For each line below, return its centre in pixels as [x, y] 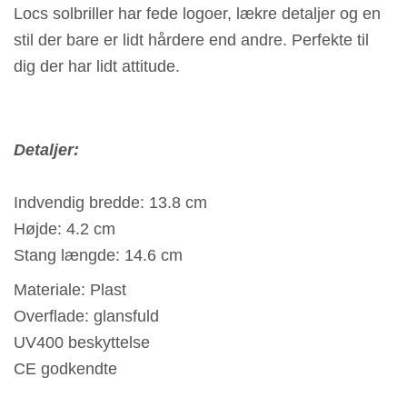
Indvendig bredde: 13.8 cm [110, 202]
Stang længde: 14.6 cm [98, 254]
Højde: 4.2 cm [65, 228]
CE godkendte [65, 368]
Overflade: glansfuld [86, 315]
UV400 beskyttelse [82, 342]
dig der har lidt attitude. [97, 66]
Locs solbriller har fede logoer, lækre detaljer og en [197, 14]
